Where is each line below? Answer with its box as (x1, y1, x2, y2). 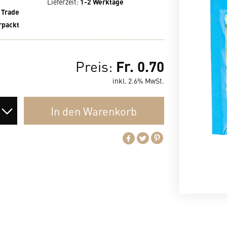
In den (51, 103, 81, 119)
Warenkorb (83, 103, 137, 119)
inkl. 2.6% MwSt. (112, 75, 164, 86)
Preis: (75, 56, 116, 76)
